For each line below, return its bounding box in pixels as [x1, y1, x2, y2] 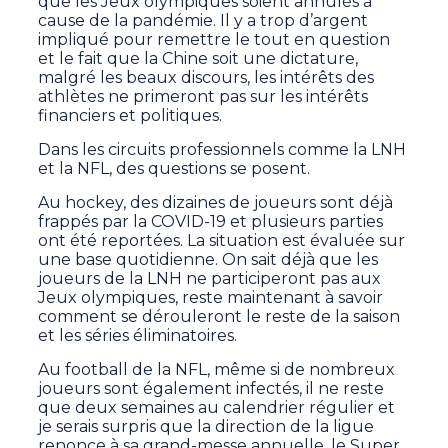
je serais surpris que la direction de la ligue [38, 417, 375, 437]
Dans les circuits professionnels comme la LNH [38, 140, 407, 160]
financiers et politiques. [38, 106, 223, 126]
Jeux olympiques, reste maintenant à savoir [38, 288, 384, 308]
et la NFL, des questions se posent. [38, 159, 311, 179]
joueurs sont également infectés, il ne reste [38, 379, 385, 399]
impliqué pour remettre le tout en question [38, 30, 391, 50]
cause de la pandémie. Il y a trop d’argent [38, 11, 369, 31]
